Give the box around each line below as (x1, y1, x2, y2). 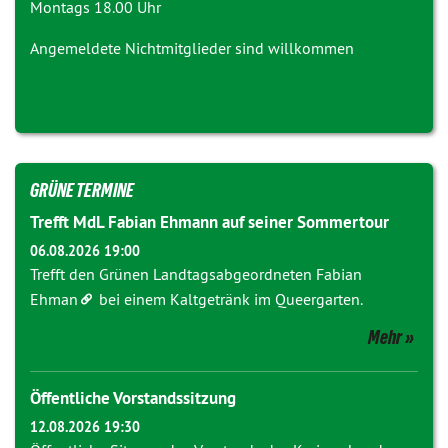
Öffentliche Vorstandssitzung (30, 387, 236, 409)
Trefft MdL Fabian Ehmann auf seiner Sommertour (30, 211, 389, 233)
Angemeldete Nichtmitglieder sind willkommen (30, 38, 354, 58)
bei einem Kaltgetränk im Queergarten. (95, 289, 364, 309)
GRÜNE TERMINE (30, 179, 134, 201)
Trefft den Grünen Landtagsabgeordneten (30, 264, 316, 284)
